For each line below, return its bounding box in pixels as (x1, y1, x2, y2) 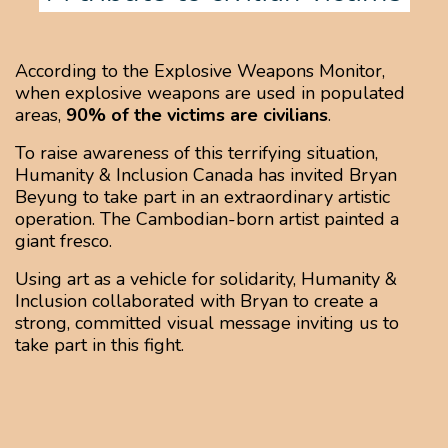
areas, (15, 103, 66, 128)
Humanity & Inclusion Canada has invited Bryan (15, 163, 397, 188)
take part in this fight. (15, 333, 184, 358)
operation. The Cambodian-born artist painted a (15, 207, 399, 232)
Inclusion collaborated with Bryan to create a (15, 289, 378, 314)
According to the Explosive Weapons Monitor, (15, 59, 385, 84)
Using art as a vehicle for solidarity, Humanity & (15, 267, 397, 292)
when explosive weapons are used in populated (15, 81, 405, 106)
